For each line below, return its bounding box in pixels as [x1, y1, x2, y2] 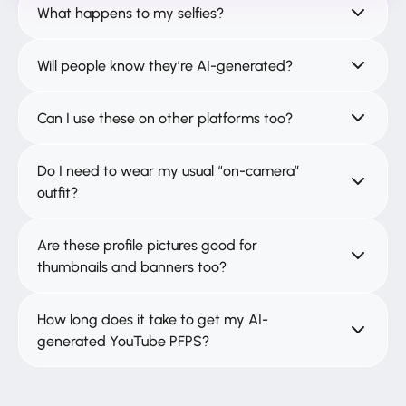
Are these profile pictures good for [37, 236, 257, 255]
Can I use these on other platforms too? [37, 109, 293, 128]
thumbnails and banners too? [37, 257, 227, 276]
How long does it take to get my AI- [37, 310, 268, 329]
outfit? [37, 183, 78, 202]
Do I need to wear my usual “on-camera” [37, 161, 300, 180]
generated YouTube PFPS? [37, 332, 209, 351]
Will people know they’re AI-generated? [37, 56, 293, 75]
